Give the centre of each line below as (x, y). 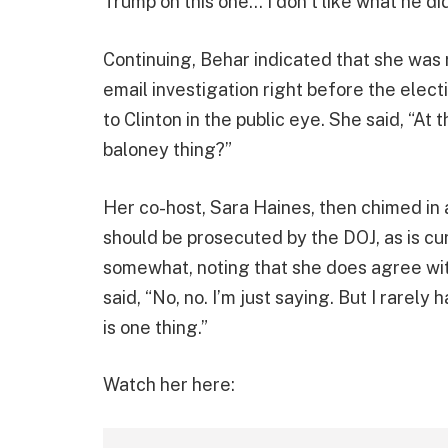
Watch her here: (169, 385)
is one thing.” (155, 327)
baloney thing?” (167, 149)
